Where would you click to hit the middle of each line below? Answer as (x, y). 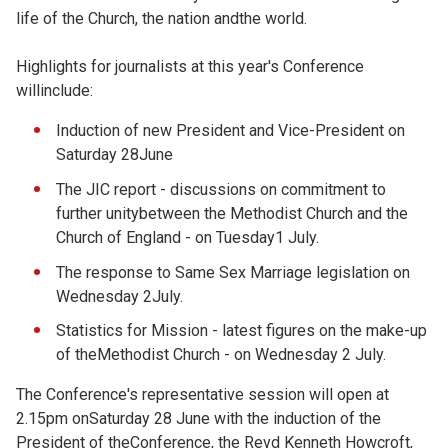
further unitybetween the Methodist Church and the (232, 213)
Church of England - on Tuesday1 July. (187, 237)
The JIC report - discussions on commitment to (221, 189)
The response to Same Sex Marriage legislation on (233, 272)
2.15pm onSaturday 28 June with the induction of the (198, 419)
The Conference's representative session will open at (202, 395)
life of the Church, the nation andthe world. (161, 18)
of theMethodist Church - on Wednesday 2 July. (221, 355)
